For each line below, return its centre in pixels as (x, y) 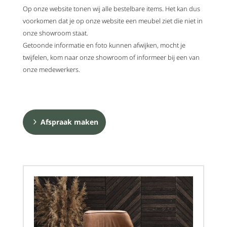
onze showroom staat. (55, 33)
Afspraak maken (69, 122)
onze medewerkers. (51, 69)
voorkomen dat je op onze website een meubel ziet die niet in (113, 21)
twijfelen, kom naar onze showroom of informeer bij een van (111, 57)
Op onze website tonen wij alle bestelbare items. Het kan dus (111, 8)
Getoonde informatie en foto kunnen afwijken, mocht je (104, 45)
